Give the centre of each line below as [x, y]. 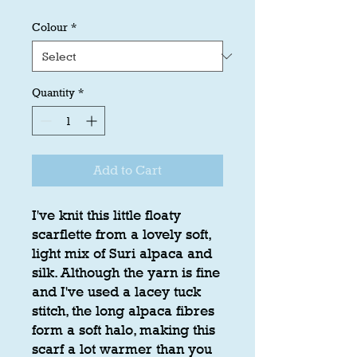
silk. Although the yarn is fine [126, 273]
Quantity [53, 92]
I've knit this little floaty [106, 216]
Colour [50, 27]
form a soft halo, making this [124, 330]
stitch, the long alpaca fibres [123, 311]
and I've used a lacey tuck [116, 292]
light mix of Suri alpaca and [122, 254]
